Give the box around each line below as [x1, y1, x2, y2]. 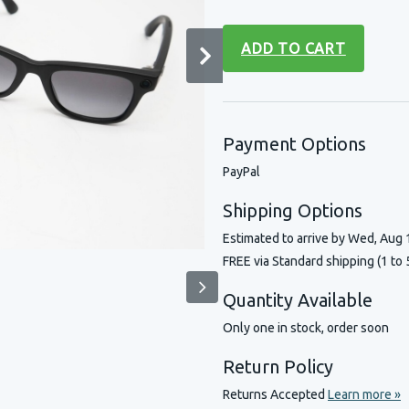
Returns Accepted [223, 387, 328, 402]
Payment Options [223, 133, 366, 154]
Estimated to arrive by [223, 231, 348, 246]
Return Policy [223, 356, 333, 377]
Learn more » [328, 387, 401, 402]
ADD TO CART [241, 40, 346, 57]
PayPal [223, 164, 260, 179]
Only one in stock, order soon [223, 320, 389, 335]
